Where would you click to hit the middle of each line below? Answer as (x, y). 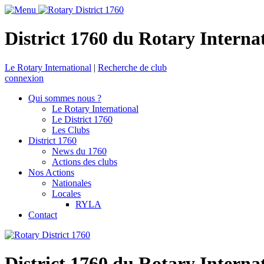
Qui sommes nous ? (65, 98)
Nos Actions (51, 172)
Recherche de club (132, 67)
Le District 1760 (82, 119)
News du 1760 (79, 151)
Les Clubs (71, 130)
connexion (24, 78)
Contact (43, 214)
